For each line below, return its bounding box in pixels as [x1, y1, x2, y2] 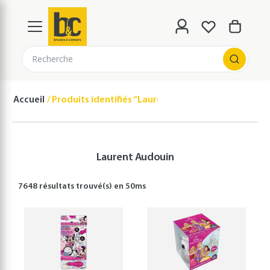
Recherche [32, 53, 73, 64]
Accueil [13, 95, 45, 105]
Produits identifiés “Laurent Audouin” [50, 95, 215, 105]
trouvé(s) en [74, 182, 126, 191]
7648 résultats [18, 182, 75, 191]
